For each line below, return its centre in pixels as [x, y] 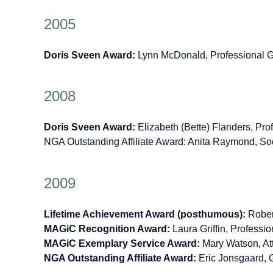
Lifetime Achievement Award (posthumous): [145, 214]
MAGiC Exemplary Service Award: [122, 244]
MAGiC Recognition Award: [107, 229]
